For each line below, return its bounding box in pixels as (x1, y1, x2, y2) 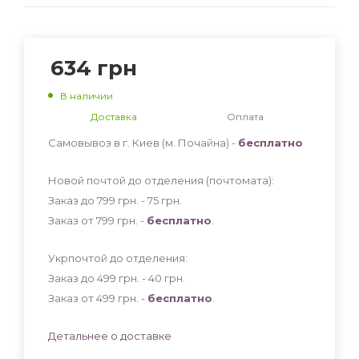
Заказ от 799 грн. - (48, 213, 147, 227)
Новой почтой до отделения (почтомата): (48, 173, 274, 187)
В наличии (60, 89, 113, 102)
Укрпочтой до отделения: (48, 251, 188, 264)
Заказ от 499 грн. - (48, 291, 147, 305)
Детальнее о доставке (48, 329, 171, 342)
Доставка (91, 110, 137, 123)
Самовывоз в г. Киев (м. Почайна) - (48, 135, 238, 149)
